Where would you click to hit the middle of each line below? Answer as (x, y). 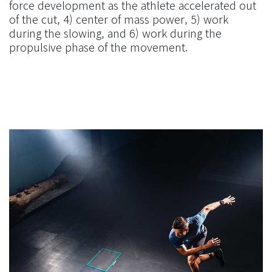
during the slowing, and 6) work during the (115, 32)
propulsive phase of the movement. (99, 46)
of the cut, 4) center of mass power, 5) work (119, 19)
